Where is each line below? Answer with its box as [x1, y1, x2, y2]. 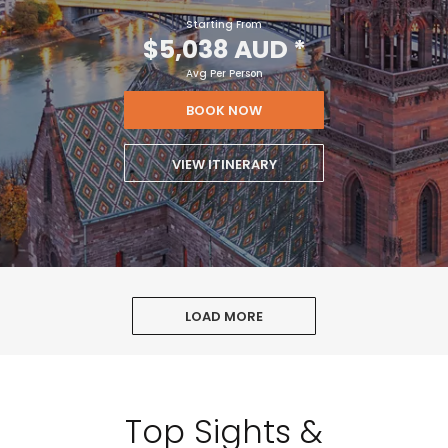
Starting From [186, 17, 262, 33]
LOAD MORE [185, 306, 263, 326]
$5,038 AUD [142, 32, 288, 68]
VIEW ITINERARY [171, 155, 277, 175]
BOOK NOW [186, 101, 262, 121]
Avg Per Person [185, 66, 263, 82]
